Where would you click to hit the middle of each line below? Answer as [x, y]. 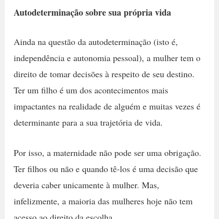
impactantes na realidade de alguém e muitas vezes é [107, 106]
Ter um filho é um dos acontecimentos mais [91, 90]
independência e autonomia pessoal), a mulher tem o [107, 57]
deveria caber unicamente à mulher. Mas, [86, 185]
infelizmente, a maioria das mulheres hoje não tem [103, 201]
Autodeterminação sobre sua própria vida [92, 12]
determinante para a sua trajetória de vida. [89, 122]
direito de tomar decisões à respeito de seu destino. [104, 74]
